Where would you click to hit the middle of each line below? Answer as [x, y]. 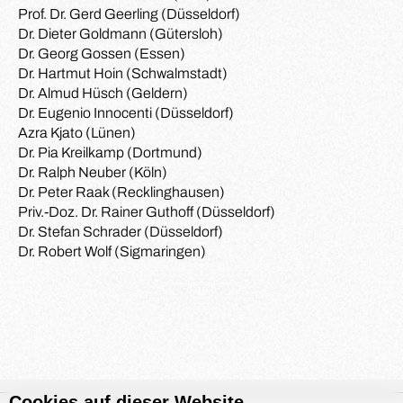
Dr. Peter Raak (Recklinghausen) [121, 192]
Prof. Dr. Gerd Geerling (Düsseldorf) [129, 14]
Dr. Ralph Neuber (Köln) [93, 172]
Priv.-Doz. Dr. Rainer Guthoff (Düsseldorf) [147, 212]
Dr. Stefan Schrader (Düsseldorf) [121, 232]
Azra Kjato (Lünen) [77, 133]
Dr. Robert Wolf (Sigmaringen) [112, 251]
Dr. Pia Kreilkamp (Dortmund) [110, 152]
